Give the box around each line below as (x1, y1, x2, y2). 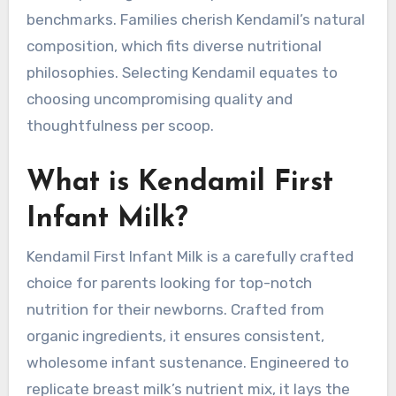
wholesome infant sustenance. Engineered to (26, 354, 349, 371)
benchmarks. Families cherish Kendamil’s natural (26, 10, 365, 28)
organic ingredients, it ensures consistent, (26, 327, 324, 345)
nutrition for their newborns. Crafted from (26, 301, 324, 318)
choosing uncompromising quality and (26, 89, 293, 108)
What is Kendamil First (26, 168, 333, 197)
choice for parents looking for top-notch (26, 274, 312, 292)
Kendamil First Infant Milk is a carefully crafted (26, 247, 354, 265)
